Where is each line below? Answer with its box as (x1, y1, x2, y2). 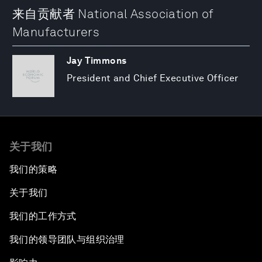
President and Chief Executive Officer (67, 73, 239, 84)
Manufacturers (12, 25, 100, 39)
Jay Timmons (67, 55, 127, 67)
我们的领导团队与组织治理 (9, 234, 125, 246)
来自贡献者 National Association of (12, 6, 214, 21)
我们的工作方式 (9, 211, 77, 222)
